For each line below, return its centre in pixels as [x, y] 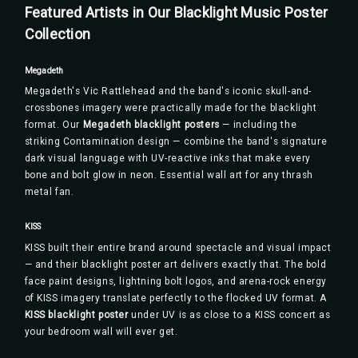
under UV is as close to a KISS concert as [229, 314]
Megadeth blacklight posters [151, 125]
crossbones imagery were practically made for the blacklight [171, 108]
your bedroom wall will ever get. [101, 331]
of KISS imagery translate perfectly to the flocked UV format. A [175, 298]
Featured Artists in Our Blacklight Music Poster [176, 12]
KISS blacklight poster [76, 314]
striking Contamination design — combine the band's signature [176, 142]
